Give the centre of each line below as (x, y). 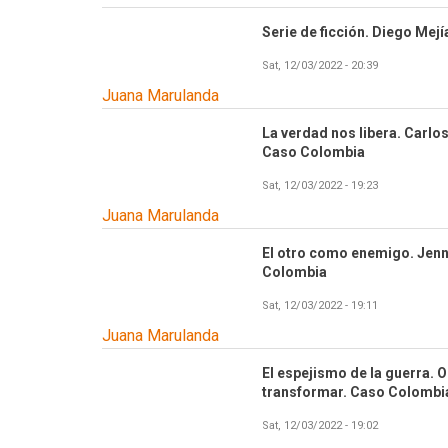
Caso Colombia (313, 152)
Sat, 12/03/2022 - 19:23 (320, 186)
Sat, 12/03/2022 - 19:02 (320, 426)
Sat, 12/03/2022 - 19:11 (320, 306)
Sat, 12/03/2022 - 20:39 (320, 66)
